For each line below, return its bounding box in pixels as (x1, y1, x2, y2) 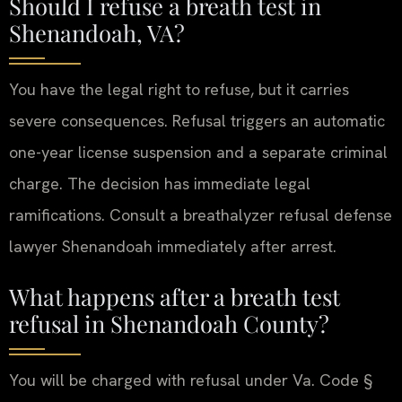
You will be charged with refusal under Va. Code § (9, 369, 372, 390)
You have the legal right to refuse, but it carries (9, 79, 349, 100)
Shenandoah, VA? (9, 17, 185, 48)
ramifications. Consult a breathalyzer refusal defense (9, 205, 392, 226)
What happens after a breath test (9, 280, 340, 311)
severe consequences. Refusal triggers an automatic (9, 110, 385, 132)
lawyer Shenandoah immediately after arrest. (9, 236, 336, 258)
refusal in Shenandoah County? (9, 307, 329, 338)
